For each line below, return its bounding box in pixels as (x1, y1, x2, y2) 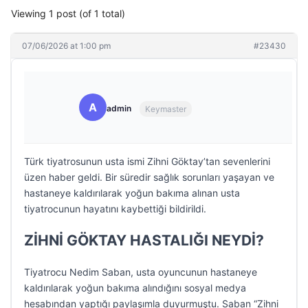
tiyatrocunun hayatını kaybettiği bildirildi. (24, 203, 206, 214)
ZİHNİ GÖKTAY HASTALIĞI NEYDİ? (24, 232, 264, 249)
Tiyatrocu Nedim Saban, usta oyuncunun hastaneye (24, 266, 257, 278)
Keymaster (145, 103, 186, 114)
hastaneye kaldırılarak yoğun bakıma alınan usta (24, 187, 240, 199)
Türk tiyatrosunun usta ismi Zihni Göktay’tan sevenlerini (24, 155, 270, 167)
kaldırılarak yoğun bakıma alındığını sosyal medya (24, 282, 246, 294)
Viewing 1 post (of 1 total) (11, 8, 125, 19)
